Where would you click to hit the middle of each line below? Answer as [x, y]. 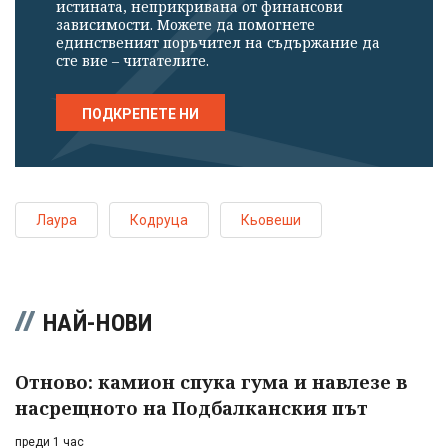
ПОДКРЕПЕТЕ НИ [140, 114]
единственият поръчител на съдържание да [218, 43]
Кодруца [159, 220]
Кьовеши [271, 220]
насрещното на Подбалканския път [191, 408]
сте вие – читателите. [132, 61]
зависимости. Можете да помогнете [185, 25]
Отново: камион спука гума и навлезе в [211, 382]
